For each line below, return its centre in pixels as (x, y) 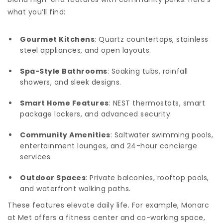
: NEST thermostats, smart (157, 103)
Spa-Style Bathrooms (64, 71)
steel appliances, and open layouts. (86, 50)
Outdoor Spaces (53, 177)
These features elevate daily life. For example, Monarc (108, 205)
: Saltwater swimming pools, (162, 135)
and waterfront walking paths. (75, 188)
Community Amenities (65, 135)
